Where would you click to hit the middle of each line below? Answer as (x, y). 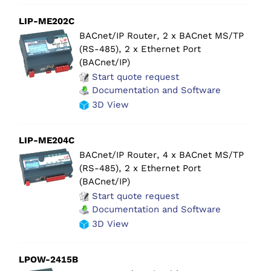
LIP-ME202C (47, 21)
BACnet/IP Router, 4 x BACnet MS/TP (162, 155)
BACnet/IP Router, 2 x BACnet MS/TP (162, 36)
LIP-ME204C (47, 141)
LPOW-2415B (48, 260)
